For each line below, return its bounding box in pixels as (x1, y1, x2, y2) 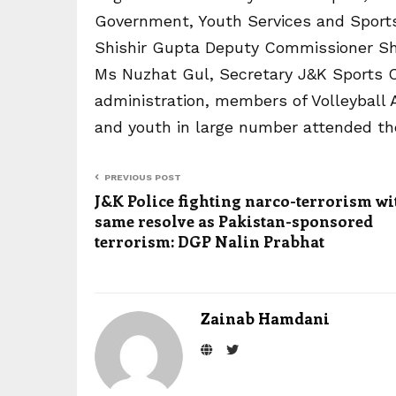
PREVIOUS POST (104, 172, 181, 182)
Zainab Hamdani (201, 308, 330, 329)
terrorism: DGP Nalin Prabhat (95, 231, 324, 252)
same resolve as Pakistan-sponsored (95, 210, 373, 232)
